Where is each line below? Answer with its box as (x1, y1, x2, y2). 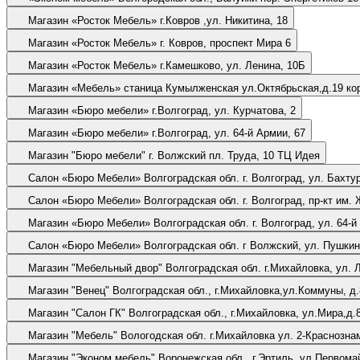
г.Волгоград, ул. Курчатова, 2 (152, 104, 296, 117)
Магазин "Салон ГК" (28, 306, 125, 319)
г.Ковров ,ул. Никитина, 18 (160, 14, 288, 27)
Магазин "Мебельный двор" (28, 261, 166, 274)
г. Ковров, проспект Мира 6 (160, 36, 291, 49)
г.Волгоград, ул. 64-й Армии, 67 (152, 126, 305, 139)
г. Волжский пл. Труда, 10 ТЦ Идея (149, 149, 320, 162)
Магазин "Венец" (28, 284, 112, 297)
